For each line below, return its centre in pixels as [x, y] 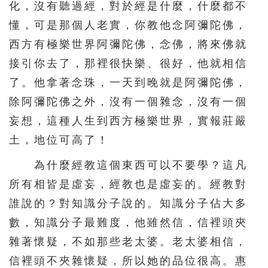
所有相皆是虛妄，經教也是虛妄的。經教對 [128, 185]
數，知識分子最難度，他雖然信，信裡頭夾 [128, 223]
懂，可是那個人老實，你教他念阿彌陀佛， [128, 25]
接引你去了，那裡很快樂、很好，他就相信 [128, 64]
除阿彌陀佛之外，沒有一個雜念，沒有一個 [128, 102]
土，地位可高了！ [59, 140]
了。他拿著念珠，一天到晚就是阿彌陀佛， [128, 83]
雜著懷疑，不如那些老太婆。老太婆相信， [128, 242]
